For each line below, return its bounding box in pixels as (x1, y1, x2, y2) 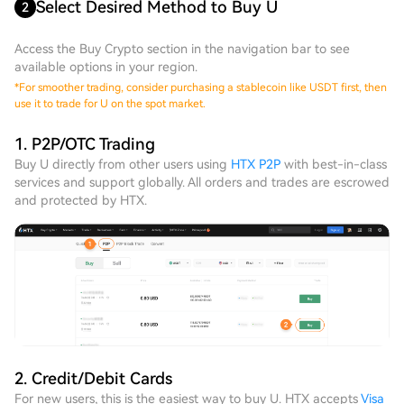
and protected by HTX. (14, 193, 147, 207)
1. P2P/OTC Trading (14, 134, 155, 153)
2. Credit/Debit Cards (14, 368, 172, 388)
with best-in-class (280, 157, 387, 171)
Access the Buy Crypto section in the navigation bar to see (14, 41, 350, 56)
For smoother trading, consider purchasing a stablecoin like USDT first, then (19, 81, 387, 94)
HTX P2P (231, 157, 280, 171)
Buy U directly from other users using (14, 157, 231, 171)
